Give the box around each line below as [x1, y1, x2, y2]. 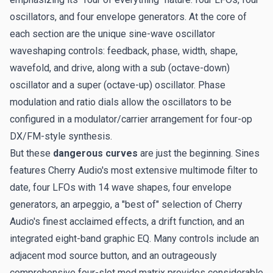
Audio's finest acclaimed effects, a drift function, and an [10, 215, 244, 227]
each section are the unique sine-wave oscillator [10, 27, 215, 40]
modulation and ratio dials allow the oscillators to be [10, 96, 232, 108]
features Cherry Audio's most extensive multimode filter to [10, 164, 258, 176]
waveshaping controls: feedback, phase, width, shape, [10, 44, 238, 57]
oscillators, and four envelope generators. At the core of [10, 10, 247, 23]
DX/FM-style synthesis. [10, 130, 112, 142]
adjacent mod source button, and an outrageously [10, 249, 217, 261]
